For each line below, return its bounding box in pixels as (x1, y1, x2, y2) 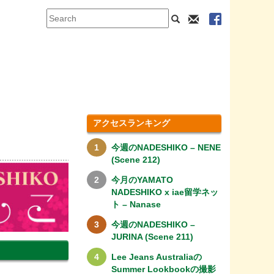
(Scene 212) (111, 155, 160, 165)
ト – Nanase (111, 199, 161, 210)
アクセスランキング (92, 118, 170, 128)
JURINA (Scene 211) (111, 232, 193, 242)
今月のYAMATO (111, 175, 173, 185)
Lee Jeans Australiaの (111, 252, 202, 262)
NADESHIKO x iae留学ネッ (111, 187, 218, 198)
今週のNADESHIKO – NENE (111, 143, 221, 153)
